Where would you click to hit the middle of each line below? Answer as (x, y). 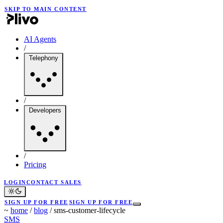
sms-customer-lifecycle (90, 210)
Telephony (44, 58)
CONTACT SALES (54, 182)
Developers (45, 110)
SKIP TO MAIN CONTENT (46, 9)
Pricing (35, 165)
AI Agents (40, 39)
